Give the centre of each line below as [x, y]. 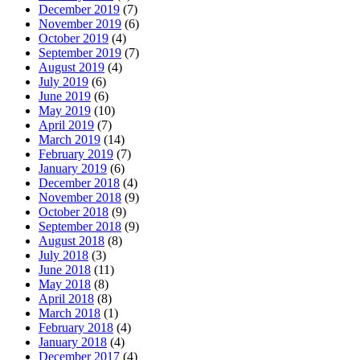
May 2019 [65, 110]
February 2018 [76, 327]
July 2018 [63, 255]
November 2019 [80, 23]
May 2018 [65, 284]
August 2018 [72, 240]
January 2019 [73, 168]
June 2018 [65, 269]
